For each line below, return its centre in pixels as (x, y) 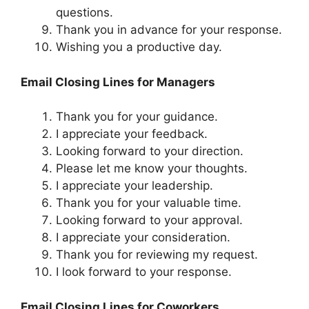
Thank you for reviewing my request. (157, 255)
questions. (84, 13)
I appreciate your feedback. (132, 134)
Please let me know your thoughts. (152, 169)
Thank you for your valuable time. (149, 203)
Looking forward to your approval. (149, 220)
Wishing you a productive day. (139, 47)
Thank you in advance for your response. (169, 30)
